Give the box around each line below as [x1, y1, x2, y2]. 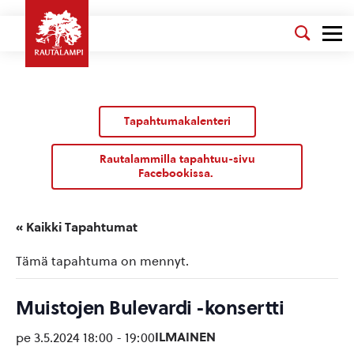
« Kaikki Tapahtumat [16, 220, 137, 235]
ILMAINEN [155, 330, 216, 345]
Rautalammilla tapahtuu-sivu [99, 153, 255, 166]
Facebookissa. [137, 167, 217, 180]
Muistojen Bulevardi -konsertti [16, 296, 284, 319]
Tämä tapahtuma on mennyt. [16, 254, 189, 269]
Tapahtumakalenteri [123, 115, 231, 128]
